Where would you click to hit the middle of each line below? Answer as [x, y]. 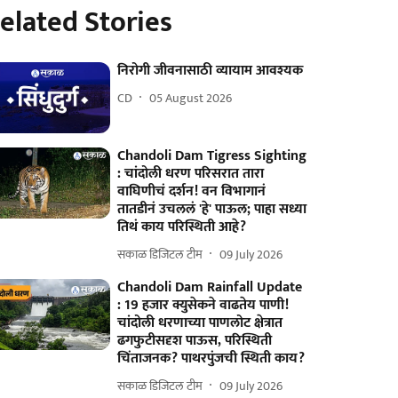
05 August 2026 [191, 98]
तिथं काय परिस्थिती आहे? [182, 227]
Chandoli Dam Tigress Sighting [212, 156]
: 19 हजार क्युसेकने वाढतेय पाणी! [203, 306]
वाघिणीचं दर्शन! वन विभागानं [192, 192]
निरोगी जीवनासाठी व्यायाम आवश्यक [211, 71]
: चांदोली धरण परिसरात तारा [191, 174]
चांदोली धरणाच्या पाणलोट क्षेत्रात [200, 323]
